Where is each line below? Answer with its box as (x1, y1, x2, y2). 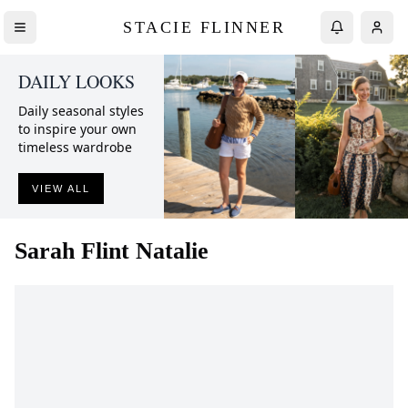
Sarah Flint (15, 238, 129, 264)
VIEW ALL (32, 183, 90, 194)
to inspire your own (18, 120, 137, 138)
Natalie (136, 238, 209, 264)
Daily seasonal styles (18, 102, 144, 119)
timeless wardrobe (18, 138, 132, 156)
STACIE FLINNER (123, 17, 285, 36)
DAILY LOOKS (18, 69, 135, 94)
